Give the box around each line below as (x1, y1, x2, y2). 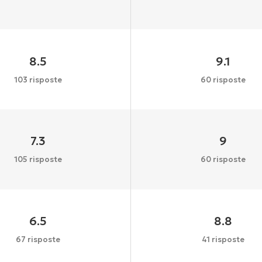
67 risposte (16, 235, 61, 245)
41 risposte (202, 235, 245, 245)
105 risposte (14, 154, 63, 165)
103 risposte (14, 74, 63, 85)
